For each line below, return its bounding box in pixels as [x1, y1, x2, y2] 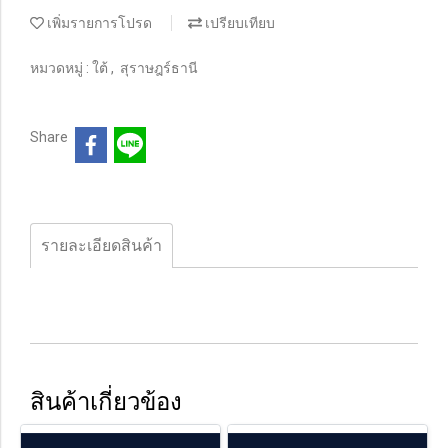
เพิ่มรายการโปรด [44, 15, 152, 31]
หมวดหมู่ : [30, 60, 92, 76]
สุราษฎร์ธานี [120, 60, 198, 76]
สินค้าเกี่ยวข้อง [30, 387, 182, 416]
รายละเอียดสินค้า [41, 235, 162, 255]
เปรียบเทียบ [202, 15, 275, 31]
